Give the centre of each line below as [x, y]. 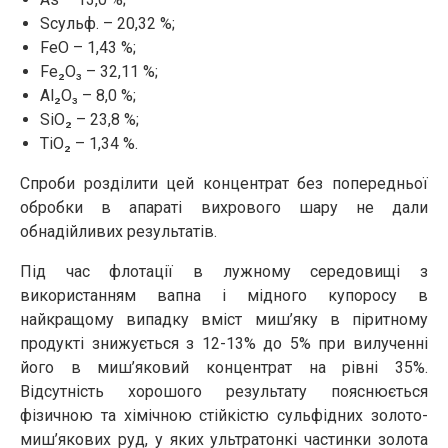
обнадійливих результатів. [118, 231]
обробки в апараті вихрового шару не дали [224, 207]
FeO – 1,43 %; [88, 47]
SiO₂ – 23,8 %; [89, 119]
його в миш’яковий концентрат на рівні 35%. [224, 367]
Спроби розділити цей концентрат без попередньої [224, 183]
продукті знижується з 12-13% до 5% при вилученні [224, 343]
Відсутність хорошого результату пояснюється [224, 391]
